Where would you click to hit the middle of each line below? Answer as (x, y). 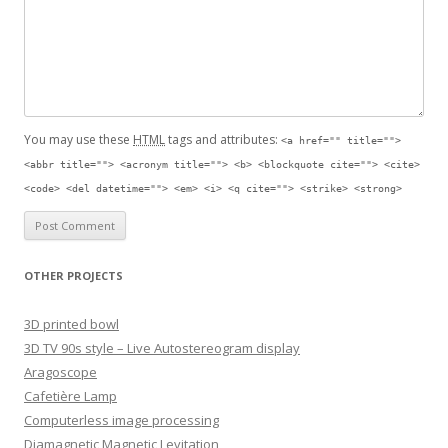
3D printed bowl (71, 324)
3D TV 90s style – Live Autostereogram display (162, 348)
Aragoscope (60, 372)
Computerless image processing (121, 420)
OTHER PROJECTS (73, 276)
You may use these (78, 140)
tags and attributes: (223, 140)
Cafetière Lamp (70, 396)
